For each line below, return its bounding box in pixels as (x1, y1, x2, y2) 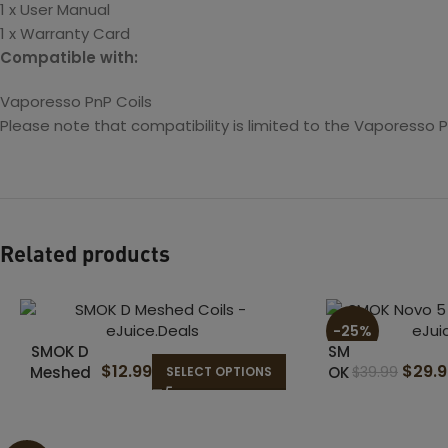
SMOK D (31, 341, 90, 362)
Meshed (29, 362, 91, 383)
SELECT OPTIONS (165, 363, 272, 380)
